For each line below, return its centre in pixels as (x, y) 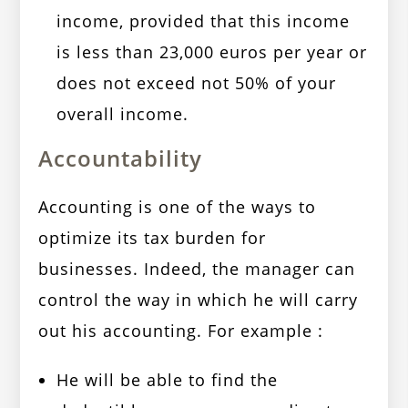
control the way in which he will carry (199, 300)
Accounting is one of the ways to (178, 207)
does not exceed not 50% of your (197, 83)
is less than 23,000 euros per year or (212, 52)
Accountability (121, 158)
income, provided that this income (204, 21)
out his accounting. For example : (181, 331)
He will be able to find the (168, 380)
